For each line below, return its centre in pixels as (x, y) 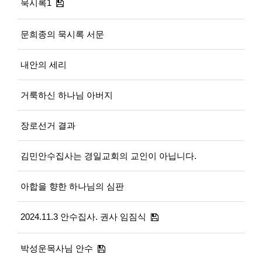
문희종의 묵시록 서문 (62, 34)
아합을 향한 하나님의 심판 (72, 186)
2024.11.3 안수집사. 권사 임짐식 (83, 216)
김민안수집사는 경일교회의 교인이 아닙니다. (108, 156)
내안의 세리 (44, 64)
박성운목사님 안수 (57, 248)
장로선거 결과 (48, 125)
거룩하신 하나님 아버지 (67, 95)
